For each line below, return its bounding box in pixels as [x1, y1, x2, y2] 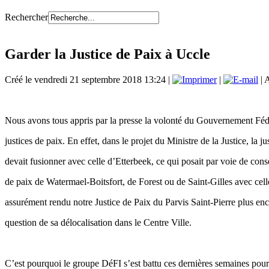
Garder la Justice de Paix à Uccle [5, 46, 210, 62]
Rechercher [5, 11, 48, 22]
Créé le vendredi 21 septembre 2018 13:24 [5, 74, 166, 85]
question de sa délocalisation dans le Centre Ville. [5, 217, 192, 228]
